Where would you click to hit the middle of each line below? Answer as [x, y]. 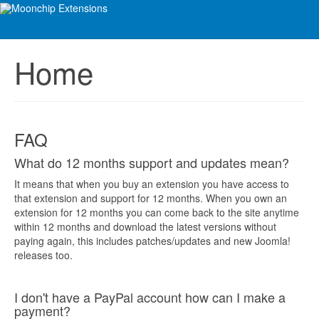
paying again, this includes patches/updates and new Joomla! [152, 241]
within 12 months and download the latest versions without [145, 226]
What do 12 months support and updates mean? [152, 162]
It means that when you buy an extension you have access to [152, 184]
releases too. [43, 255]
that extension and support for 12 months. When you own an [151, 198]
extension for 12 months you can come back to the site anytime [157, 212]
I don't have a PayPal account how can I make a [150, 297]
